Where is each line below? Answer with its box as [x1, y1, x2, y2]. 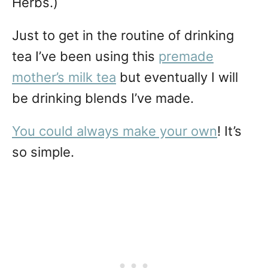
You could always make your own [12, 123, 217, 139]
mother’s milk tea [12, 69, 116, 86]
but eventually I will [116, 69, 238, 86]
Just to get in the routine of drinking [12, 28, 234, 44]
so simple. [12, 144, 74, 160]
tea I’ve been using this [12, 48, 159, 65]
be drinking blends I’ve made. [12, 90, 194, 106]
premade [159, 48, 214, 65]
